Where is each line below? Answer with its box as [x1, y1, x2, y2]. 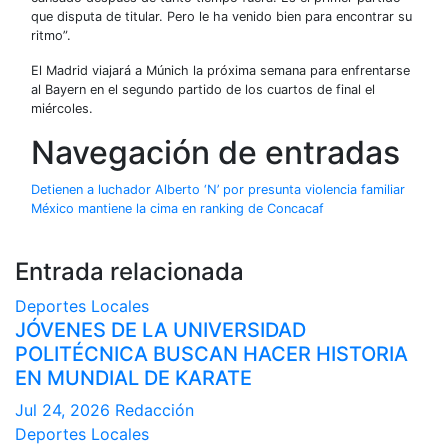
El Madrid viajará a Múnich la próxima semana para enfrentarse [31, 62, 410, 78]
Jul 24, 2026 [15, 399, 110, 420]
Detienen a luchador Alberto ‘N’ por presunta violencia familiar [31, 181, 405, 197]
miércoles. [31, 100, 93, 116]
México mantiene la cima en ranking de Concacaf [31, 200, 324, 216]
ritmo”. [31, 27, 71, 43]
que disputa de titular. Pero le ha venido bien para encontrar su [31, 8, 412, 24]
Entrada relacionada [15, 256, 244, 286]
